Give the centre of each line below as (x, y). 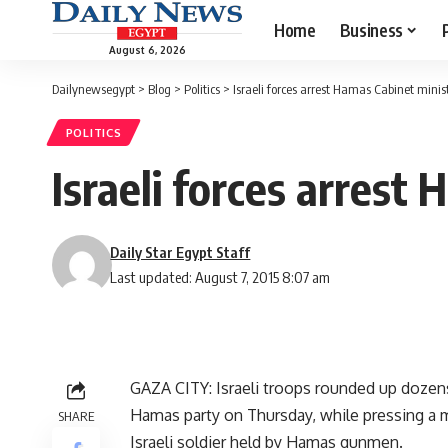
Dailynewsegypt (93, 89)
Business (371, 29)
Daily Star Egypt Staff (180, 252)
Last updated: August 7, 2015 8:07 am (220, 277)
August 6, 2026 (147, 49)
